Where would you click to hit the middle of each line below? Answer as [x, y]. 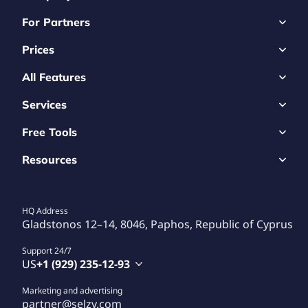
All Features [54, 77]
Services [44, 104]
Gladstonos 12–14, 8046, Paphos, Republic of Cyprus [157, 224]
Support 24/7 [47, 251]
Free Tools [49, 132]
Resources [49, 159]
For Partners [56, 22]
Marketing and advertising [72, 290]
